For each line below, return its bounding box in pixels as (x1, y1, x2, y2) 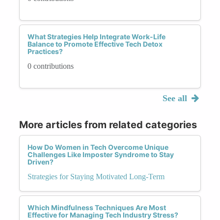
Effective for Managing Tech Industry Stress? (27, 210, 178, 219)
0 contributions (27, 61, 74, 70)
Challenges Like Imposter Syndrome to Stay (27, 150, 174, 159)
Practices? (27, 47, 63, 55)
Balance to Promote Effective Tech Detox (27, 39, 163, 48)
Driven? (27, 157, 54, 166)
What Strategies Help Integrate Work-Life (27, 32, 165, 41)
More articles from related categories (19, 118, 197, 131)
